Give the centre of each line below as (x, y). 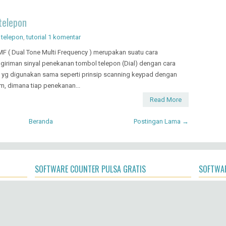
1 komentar (64, 37)
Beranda (41, 121)
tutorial (36, 37)
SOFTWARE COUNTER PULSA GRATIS (90, 169)
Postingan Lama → (161, 121)
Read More (166, 99)
